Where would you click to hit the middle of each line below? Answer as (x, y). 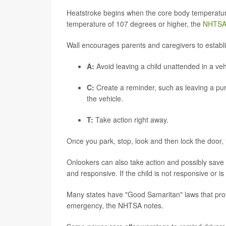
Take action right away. (131, 120)
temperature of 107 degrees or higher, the (135, 24)
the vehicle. (105, 98)
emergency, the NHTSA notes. (115, 205)
